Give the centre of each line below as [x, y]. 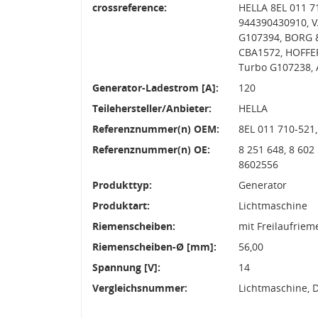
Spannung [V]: [126, 267]
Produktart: [121, 205]
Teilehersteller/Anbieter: [152, 108]
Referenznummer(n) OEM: [156, 128]
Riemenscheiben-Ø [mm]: [154, 246]
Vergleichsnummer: [140, 287]
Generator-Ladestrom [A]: [155, 87]
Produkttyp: [122, 185]
